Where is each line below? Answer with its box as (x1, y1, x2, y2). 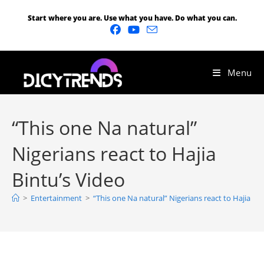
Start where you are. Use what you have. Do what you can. (27, 13, 237, 23)
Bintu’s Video (12, 167, 125, 192)
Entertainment (31, 193, 82, 203)
